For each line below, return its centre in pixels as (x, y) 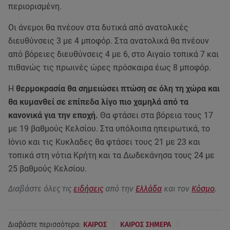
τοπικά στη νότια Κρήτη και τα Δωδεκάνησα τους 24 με (111, 155)
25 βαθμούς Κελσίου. (47, 169)
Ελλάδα (149, 189)
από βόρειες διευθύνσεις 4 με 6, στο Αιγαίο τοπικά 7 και (113, 54)
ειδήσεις (88, 189)
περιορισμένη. (35, 6)
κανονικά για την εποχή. (54, 115)
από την (119, 189)
